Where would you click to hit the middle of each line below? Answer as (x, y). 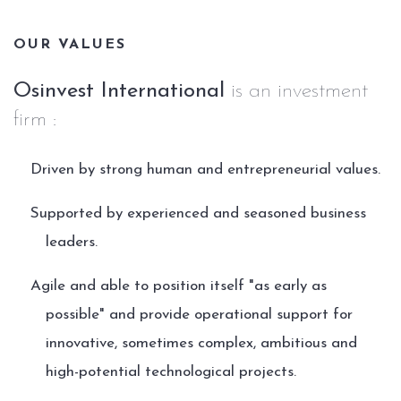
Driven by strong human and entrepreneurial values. (205, 170)
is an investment (296, 91)
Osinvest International (119, 91)
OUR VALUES (70, 45)
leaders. (71, 242)
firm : (35, 120)
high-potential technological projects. (171, 372)
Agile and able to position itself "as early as (178, 286)
